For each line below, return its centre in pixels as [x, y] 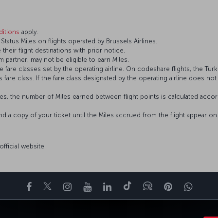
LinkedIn [129, 186]
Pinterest [191, 186]
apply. [29, 32]
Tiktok [145, 186]
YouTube [110, 186]
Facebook [53, 186]
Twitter [66, 186]
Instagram [93, 186]
